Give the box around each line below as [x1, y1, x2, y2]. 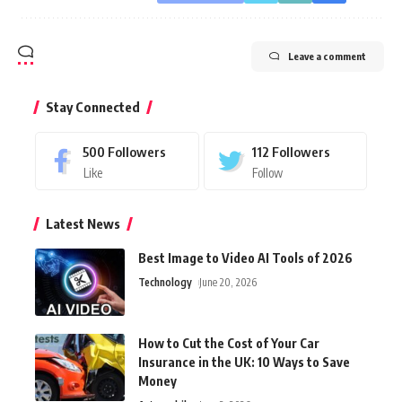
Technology [138, 275, 192, 289]
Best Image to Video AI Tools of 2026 [138, 249, 353, 266]
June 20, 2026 [199, 275, 258, 289]
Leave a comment [288, 49, 366, 62]
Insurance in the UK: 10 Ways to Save [138, 354, 350, 370]
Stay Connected [46, 98, 140, 115]
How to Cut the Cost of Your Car [138, 335, 319, 351]
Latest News [46, 214, 120, 232]
